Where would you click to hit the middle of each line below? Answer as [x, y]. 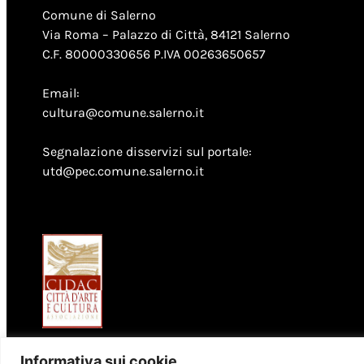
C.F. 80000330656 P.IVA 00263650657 [154, 54]
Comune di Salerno [99, 15]
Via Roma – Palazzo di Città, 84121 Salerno [166, 34]
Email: [61, 93]
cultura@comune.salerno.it [123, 112]
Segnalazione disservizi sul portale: [147, 151]
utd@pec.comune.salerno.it [123, 171]
